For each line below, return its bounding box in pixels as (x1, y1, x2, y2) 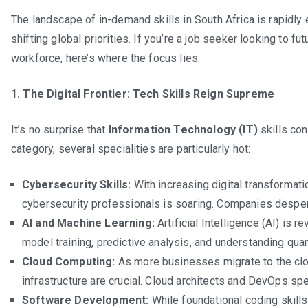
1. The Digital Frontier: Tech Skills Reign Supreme (11, 87, 274, 100)
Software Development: (22, 293, 149, 307)
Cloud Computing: (22, 254, 115, 268)
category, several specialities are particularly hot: (11, 142, 251, 155)
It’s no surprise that (11, 122, 109, 136)
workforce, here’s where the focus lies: (11, 51, 201, 65)
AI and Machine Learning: (22, 216, 155, 230)
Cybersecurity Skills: (22, 177, 131, 191)
